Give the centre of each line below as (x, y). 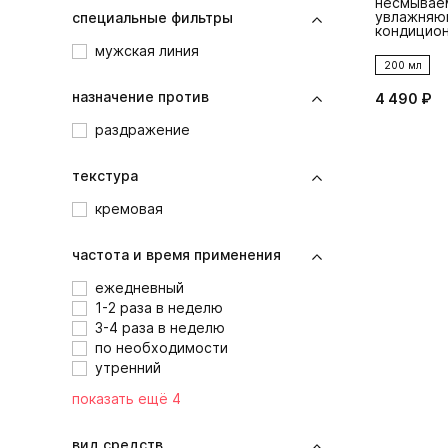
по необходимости (161, 348)
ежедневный (139, 288)
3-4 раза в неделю (160, 328)
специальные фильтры (152, 18)
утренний (128, 368)
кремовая (129, 209)
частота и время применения (176, 255)
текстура (105, 176)
